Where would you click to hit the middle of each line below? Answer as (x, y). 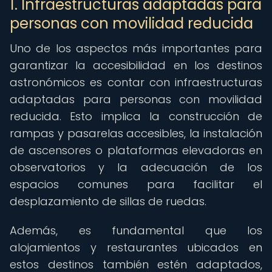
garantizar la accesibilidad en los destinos (136, 65)
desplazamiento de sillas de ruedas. (108, 201)
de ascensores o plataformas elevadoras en (136, 150)
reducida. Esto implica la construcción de (136, 116)
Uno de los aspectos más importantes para (136, 48)
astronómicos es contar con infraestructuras (136, 82)
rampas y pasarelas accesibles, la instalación (136, 133)
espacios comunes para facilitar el (136, 184)
